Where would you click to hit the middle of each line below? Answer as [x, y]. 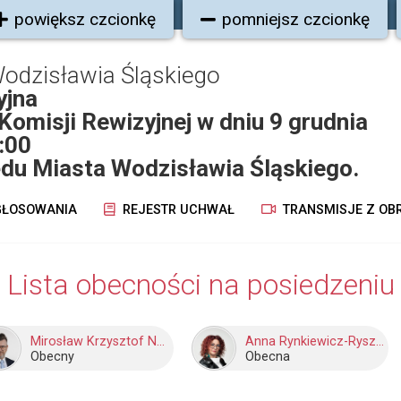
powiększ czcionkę [85, 19]
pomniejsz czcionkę [296, 19]
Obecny [52, 357]
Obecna [268, 357]
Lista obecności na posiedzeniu [200, 285]
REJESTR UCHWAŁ [177, 210]
